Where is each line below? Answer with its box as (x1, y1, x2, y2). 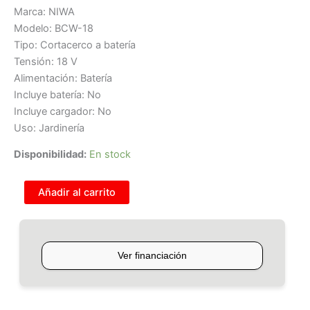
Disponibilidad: (14, 148, 86, 161)
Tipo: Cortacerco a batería (14, 38, 136, 51)
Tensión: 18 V (14, 55, 77, 68)
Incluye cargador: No (14, 104, 111, 118)
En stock (89, 148, 131, 161)
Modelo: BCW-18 (14, 21, 93, 35)
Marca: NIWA (14, 5, 75, 18)
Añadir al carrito (37, 185, 116, 199)
